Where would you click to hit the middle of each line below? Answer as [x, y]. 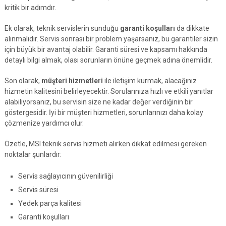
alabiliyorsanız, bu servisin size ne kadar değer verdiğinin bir [98, 102]
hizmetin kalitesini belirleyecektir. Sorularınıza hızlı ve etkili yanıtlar [109, 91]
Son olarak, [23, 80]
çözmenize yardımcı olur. [44, 123]
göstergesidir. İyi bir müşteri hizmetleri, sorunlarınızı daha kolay [104, 112]
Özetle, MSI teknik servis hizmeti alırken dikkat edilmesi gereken [105, 144]
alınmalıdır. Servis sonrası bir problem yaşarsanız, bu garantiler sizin [111, 39]
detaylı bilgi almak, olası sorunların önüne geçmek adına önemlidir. [108, 60]
